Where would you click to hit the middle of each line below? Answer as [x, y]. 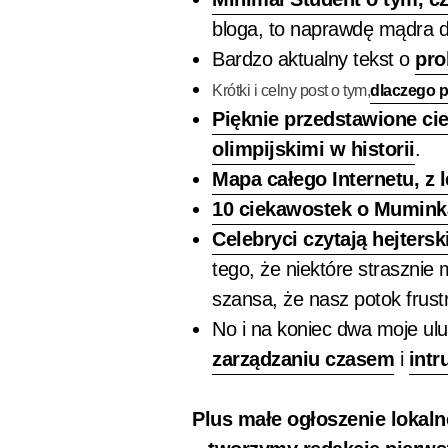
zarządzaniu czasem [303, 359]
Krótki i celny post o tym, [291, 90]
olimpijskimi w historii [313, 149]
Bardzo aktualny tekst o [313, 59]
